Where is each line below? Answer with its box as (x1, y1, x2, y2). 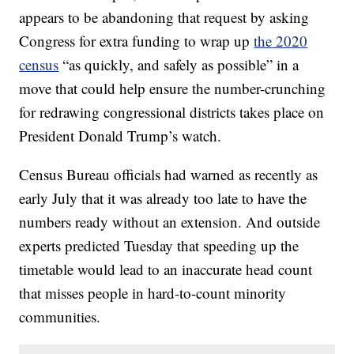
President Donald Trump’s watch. (19, 126, 222, 146)
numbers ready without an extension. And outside (19, 212, 321, 232)
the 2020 (254, 31, 308, 51)
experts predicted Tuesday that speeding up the (19, 235, 299, 256)
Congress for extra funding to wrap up (19, 31, 254, 51)
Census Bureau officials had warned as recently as (19, 164, 318, 185)
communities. (19, 307, 101, 327)
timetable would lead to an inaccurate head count (19, 259, 313, 280)
